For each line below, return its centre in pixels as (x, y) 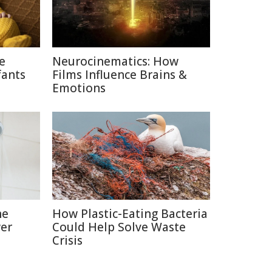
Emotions (79, 88)
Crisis (67, 240)
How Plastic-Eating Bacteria (130, 214)
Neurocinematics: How (115, 61)
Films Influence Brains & (120, 75)
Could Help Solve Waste (119, 227)
